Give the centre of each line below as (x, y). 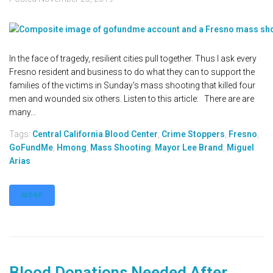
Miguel (240, 148)
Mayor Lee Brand (189, 148)
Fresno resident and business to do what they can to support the (132, 72)
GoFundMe (31, 148)
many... (23, 112)
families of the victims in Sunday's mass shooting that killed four (132, 86)
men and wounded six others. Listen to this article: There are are (132, 99)
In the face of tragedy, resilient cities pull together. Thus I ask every (133, 59)
